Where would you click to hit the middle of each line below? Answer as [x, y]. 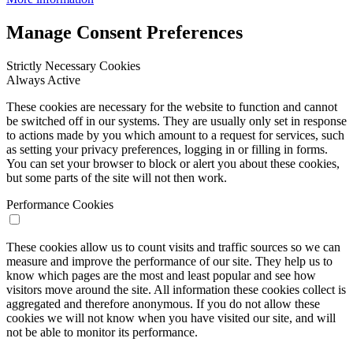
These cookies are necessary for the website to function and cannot [172, 107]
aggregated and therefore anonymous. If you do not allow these [163, 304]
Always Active [43, 80]
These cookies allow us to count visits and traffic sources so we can [173, 247]
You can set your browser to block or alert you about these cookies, [173, 163]
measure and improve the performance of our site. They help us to [169, 261]
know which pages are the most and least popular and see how [161, 275]
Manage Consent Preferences [124, 33]
